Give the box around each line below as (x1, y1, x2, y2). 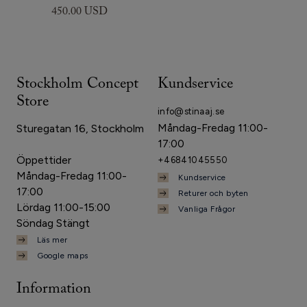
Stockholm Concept (16, 72, 138, 98)
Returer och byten (178, 188, 249, 198)
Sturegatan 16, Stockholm (16, 121, 144, 135)
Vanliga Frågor (178, 204, 235, 214)
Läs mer (37, 234, 68, 245)
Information (16, 277, 91, 303)
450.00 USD (51, 3, 108, 22)
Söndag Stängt (16, 216, 90, 230)
